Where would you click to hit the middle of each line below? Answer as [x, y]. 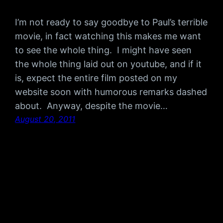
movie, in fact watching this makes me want [108, 36]
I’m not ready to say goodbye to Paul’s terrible [111, 22]
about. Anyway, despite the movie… [92, 106]
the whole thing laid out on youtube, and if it [109, 64]
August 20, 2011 [45, 119]
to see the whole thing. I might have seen [104, 50]
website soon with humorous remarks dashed [111, 92]
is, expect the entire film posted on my [96, 78]
